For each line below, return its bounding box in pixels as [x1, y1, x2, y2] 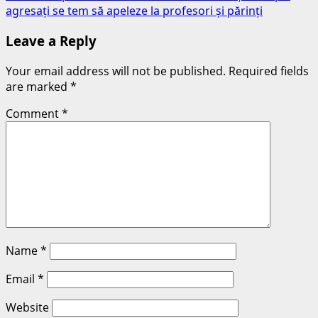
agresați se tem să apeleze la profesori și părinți [6, 3, 263, 19]
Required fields [229, 62, 309, 79]
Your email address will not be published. [6, 62, 226, 79]
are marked [6, 78, 70, 94]
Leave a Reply [6, 32, 97, 50]
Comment [6, 105, 62, 121]
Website [6, 299, 49, 315]
